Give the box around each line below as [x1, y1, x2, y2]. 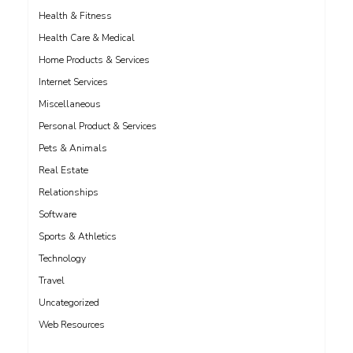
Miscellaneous [39, 98, 101, 110]
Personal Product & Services [39, 120, 157, 132]
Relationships [39, 186, 98, 199]
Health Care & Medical [39, 32, 135, 44]
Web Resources [39, 318, 105, 331]
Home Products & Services [39, 54, 150, 66]
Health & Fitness [39, 9, 112, 22]
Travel [39, 274, 65, 287]
